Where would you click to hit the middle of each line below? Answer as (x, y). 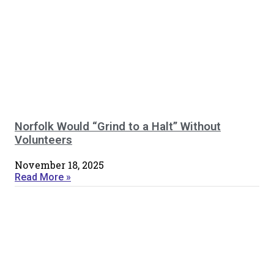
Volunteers (43, 140)
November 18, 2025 (59, 165)
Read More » (43, 177)
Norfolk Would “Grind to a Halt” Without (118, 127)
